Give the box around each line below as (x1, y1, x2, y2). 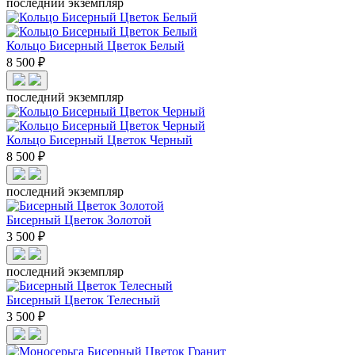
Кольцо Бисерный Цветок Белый (6, 38, 185, 52)
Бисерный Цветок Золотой (6, 212, 151, 227)
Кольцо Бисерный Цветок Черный (6, 132, 193, 147)
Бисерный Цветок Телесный (6, 292, 160, 307)
